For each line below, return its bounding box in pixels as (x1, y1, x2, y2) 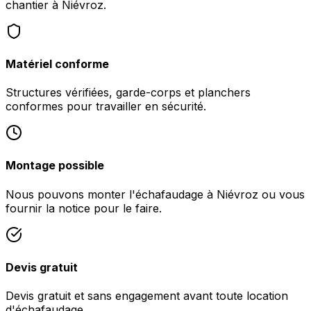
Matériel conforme (6, 56, 109, 71)
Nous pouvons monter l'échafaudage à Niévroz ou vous (6, 187, 305, 201)
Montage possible (6, 158, 104, 173)
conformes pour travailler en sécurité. (6, 99, 206, 114)
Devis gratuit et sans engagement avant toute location (6, 289, 288, 303)
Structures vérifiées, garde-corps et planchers (6, 85, 251, 100)
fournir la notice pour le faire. (6, 201, 162, 215)
